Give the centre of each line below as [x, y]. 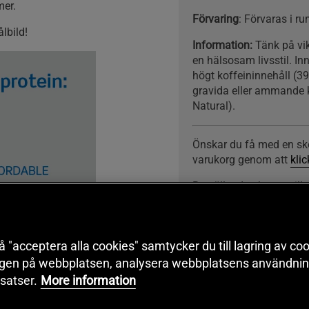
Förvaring [215, 19]
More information [88, 280]
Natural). [213, 106]
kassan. [211, 201]
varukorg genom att [241, 159]
